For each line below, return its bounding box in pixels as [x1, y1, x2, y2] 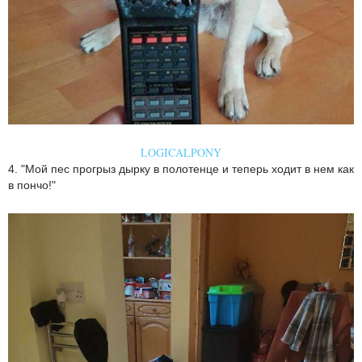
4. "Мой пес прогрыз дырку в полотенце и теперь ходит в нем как [8, 162, 354, 175]
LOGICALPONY [141, 144, 221, 160]
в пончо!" [8, 178, 56, 192]
